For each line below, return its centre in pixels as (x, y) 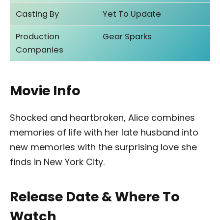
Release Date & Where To (95, 197)
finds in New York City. (57, 162)
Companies (40, 50)
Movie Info (45, 90)
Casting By (38, 14)
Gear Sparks (127, 37)
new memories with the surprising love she (103, 147)
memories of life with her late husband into (104, 132)
